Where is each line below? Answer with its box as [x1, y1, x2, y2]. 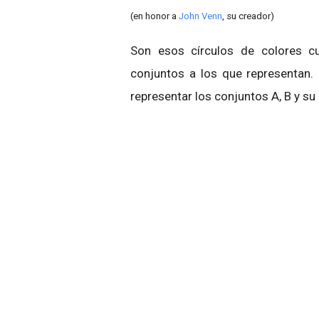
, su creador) [222, 11, 274, 21]
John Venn [179, 11, 222, 21]
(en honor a [130, 11, 179, 21]
